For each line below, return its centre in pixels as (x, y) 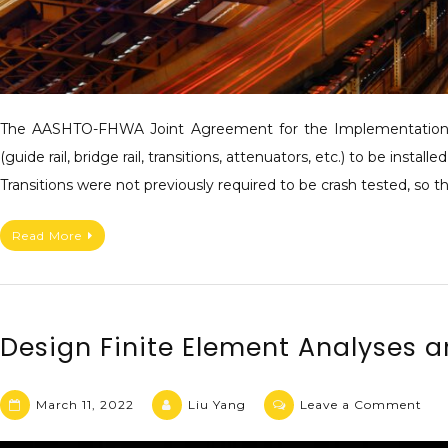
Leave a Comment (361, 405)
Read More (47, 235)
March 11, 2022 (85, 405)
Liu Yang (217, 405)
